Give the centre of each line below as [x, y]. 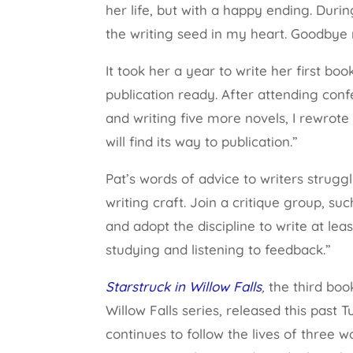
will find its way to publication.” [202, 141]
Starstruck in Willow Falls [184, 286]
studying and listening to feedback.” [219, 249]
